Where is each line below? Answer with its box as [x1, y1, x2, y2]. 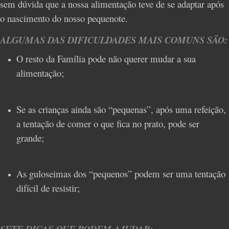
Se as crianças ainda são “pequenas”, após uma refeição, [16, 102, 226, 116]
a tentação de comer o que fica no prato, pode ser [16, 117, 199, 130]
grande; [16, 131, 44, 144]
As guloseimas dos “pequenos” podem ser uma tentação [16, 167, 225, 180]
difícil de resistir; [16, 181, 80, 194]
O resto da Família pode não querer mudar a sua [16, 52, 196, 65]
